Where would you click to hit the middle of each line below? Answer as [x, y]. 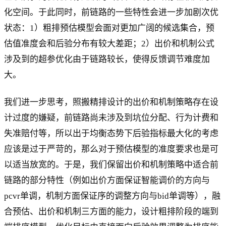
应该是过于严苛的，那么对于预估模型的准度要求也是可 [111, 149]
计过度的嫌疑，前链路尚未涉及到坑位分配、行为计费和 [111, 118]
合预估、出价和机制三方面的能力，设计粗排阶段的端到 [111, 212]
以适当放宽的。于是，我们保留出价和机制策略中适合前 [111, 165]
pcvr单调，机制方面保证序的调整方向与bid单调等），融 [112, 196]
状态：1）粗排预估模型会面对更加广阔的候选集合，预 [109, 28]
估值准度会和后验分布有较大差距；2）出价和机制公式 [109, 44]
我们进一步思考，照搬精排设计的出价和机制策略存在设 [111, 102]
